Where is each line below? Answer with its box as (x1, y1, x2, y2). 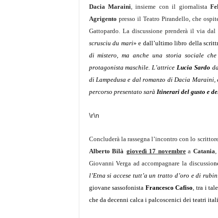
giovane (89, 184, 112, 191)
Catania (193, 147, 215, 155)
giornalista (176, 3, 211, 10)
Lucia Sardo (176, 64, 212, 71)
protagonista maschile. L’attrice (89, 64, 177, 71)
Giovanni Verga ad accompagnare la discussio (89, 160, 214, 167)
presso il (116, 15, 143, 22)
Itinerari (156, 88, 180, 95)
